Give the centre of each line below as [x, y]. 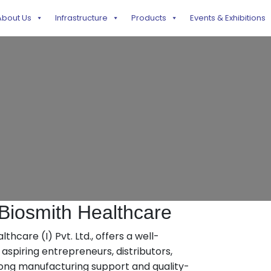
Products [149, 18]
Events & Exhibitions [227, 18]
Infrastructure [81, 18]
